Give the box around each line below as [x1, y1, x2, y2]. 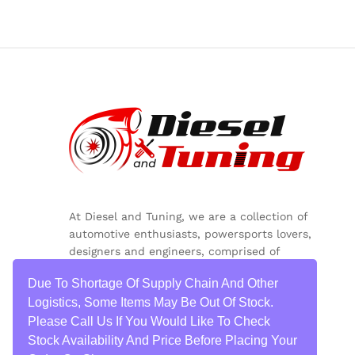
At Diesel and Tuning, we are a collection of [69, 209, 312, 223]
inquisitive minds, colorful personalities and [69, 261, 310, 275]
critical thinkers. [69, 279, 159, 292]
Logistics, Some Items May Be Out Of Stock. [28, 296, 274, 310]
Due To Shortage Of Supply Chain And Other [28, 277, 279, 291]
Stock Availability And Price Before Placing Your [28, 334, 298, 348]
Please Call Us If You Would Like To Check [28, 315, 271, 329]
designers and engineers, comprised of [69, 244, 280, 258]
